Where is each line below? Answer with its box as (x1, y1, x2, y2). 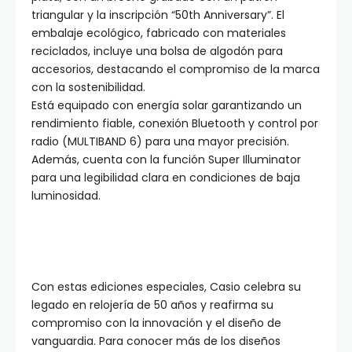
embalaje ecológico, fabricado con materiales (31, 25, 286, 42)
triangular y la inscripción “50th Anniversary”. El (31, 7, 284, 24)
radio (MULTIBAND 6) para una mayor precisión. (31, 134, 289, 150)
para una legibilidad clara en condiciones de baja (31, 170, 300, 186)
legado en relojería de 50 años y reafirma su (31, 297, 273, 313)
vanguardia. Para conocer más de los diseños (31, 333, 280, 350)
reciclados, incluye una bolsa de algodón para (31, 43, 283, 60)
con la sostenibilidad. (31, 79, 145, 96)
